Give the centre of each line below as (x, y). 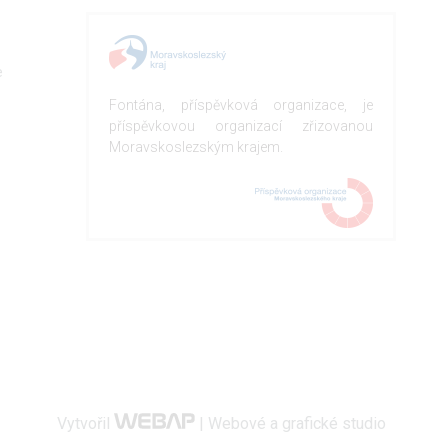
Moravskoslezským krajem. (196, 147)
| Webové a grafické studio (290, 423)
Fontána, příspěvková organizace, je (241, 105)
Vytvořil (85, 423)
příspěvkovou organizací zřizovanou (241, 126)
